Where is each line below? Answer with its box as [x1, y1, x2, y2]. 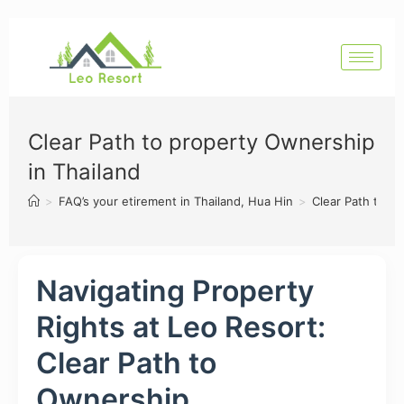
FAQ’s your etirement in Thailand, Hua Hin [59, 193, 294, 208]
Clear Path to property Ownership [28, 128, 376, 155]
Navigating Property [36, 272, 314, 308]
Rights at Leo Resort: [36, 308, 326, 344]
